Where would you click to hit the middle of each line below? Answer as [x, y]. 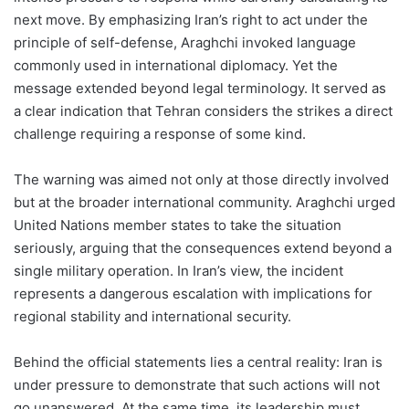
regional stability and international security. [152, 317]
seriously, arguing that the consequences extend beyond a [203, 248]
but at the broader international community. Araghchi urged [204, 203]
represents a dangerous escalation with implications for [193, 294]
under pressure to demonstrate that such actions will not [197, 385]
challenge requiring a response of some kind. [160, 134]
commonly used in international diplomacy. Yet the [176, 66]
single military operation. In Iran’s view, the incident [178, 271]
